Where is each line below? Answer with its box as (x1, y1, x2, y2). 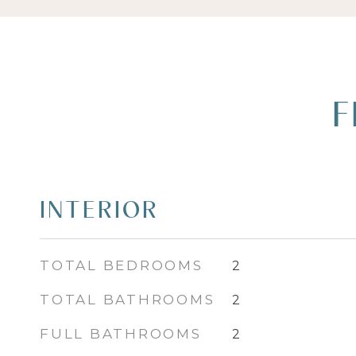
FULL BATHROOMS (40, 326, 202, 342)
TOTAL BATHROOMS (40, 292, 215, 308)
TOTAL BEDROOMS (40, 257, 203, 273)
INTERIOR (40, 195, 159, 223)
